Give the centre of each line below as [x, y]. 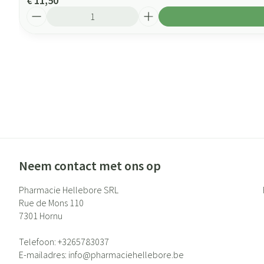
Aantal [40, 12]
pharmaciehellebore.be [137, 255]
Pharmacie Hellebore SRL [69, 190]
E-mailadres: [44, 255]
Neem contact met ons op [90, 166]
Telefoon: [38, 242]
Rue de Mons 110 [51, 203]
